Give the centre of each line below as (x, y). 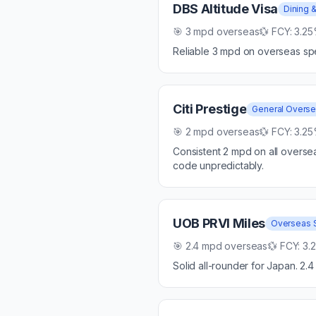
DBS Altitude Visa (225, 9)
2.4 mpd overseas (226, 246)
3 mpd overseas (222, 31)
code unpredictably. (218, 165)
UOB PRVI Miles (219, 223)
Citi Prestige (210, 109)
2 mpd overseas (222, 132)
